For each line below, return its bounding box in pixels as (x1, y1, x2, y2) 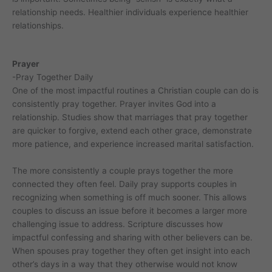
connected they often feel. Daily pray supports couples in (12, 179, 237, 189)
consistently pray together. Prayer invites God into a (12, 99, 216, 109)
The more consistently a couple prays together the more (12, 166, 233, 176)
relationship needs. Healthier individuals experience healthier (12, 7, 248, 17)
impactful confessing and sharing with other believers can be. (12, 233, 253, 243)
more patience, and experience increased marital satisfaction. (12, 139, 254, 149)
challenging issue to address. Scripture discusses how (12, 219, 223, 229)
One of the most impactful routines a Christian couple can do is (12, 86, 259, 96)
